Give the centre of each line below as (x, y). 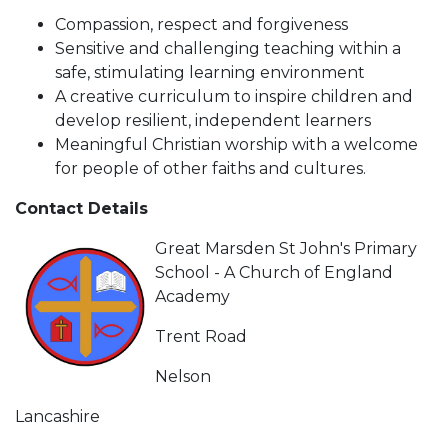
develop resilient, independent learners (213, 120)
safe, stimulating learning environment (210, 72)
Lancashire (57, 416)
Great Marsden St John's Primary (286, 248)
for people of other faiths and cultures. (210, 168)
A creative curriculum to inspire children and (234, 96)
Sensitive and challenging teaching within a (228, 48)
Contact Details (81, 208)
